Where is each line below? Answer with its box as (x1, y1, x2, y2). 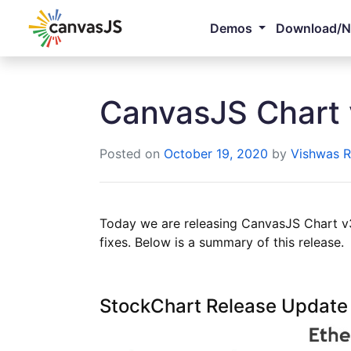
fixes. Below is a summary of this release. (100, 234, 344, 250)
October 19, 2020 (164, 146, 268, 161)
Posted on (100, 146, 164, 161)
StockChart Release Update (100, 295, 348, 317)
